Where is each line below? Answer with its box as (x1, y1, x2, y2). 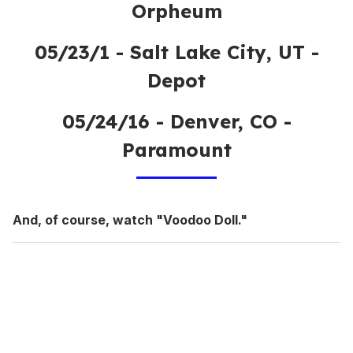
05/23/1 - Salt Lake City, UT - (34, 40, 319, 65)
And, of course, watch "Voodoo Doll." (13, 212, 247, 229)
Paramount (121, 138, 232, 162)
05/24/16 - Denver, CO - (61, 110, 292, 134)
